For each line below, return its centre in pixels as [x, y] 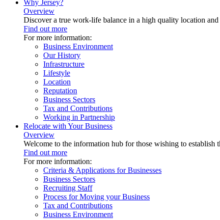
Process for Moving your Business [96, 197]
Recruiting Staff [68, 188]
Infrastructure [64, 64]
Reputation [60, 91]
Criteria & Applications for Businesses [102, 170]
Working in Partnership [79, 117]
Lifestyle [57, 73]
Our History [62, 55]
